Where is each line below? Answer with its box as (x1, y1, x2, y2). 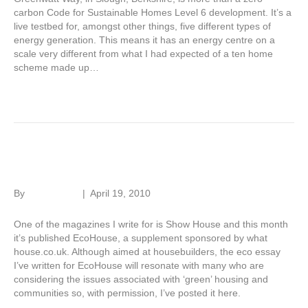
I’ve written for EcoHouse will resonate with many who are (14, 260, 264, 272)
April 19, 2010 (90, 188, 151, 199)
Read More (14, 82, 63, 94)
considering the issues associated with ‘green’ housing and (14, 274, 268, 285)
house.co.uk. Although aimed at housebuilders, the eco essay (14, 246, 280, 258)
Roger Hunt (27, 188, 78, 199)
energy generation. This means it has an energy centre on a (14, 34, 275, 46)
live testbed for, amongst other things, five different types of (14, 21, 271, 32)
